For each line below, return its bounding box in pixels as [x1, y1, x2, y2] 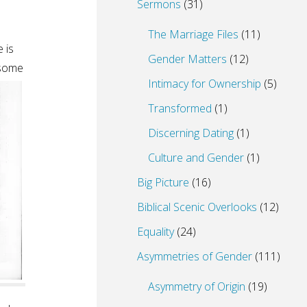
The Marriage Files [148, 27, 238, 42]
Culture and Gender [148, 150, 244, 166]
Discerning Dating [148, 125, 234, 141]
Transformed [148, 101, 212, 116]
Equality [137, 224, 174, 240]
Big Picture [137, 175, 189, 191]
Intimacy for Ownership [148, 76, 261, 92]
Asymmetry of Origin [148, 279, 245, 295]
